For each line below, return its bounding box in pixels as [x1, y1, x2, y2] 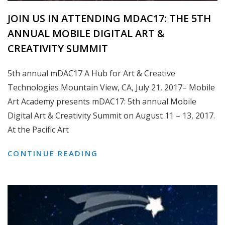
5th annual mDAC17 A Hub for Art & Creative [8, 68, 175, 79]
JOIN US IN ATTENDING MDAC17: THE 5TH [8, 12, 211, 26]
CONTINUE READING [8, 148, 98, 159]
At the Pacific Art [8, 124, 69, 136]
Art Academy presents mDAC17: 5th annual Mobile [8, 96, 196, 107]
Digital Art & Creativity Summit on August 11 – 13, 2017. [8, 110, 217, 122]
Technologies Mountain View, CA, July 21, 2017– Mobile [8, 82, 215, 93]
